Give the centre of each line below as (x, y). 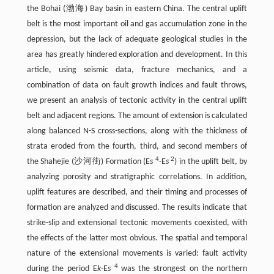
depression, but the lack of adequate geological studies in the (137, 40)
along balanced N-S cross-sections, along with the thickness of (137, 131)
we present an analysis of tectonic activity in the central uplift (137, 101)
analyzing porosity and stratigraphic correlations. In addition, (137, 177)
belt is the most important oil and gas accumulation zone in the (137, 24)
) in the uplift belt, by (211, 162)
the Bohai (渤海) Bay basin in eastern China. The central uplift (137, 9)
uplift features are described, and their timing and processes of (137, 193)
